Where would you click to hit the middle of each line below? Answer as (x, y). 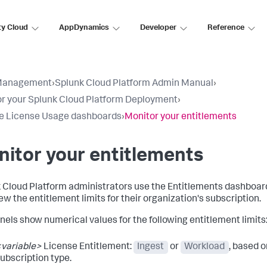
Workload (205, 247)
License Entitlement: (88, 247)
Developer (158, 28)
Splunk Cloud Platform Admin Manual (134, 84)
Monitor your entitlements (181, 117)
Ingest (151, 247)
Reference (226, 28)
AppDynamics (84, 28)
